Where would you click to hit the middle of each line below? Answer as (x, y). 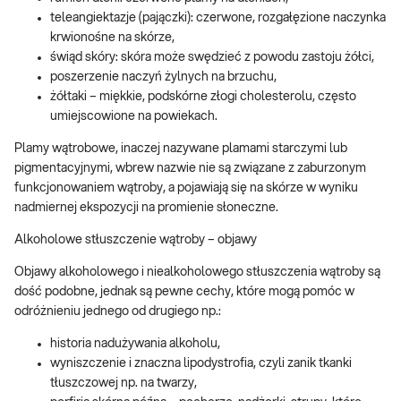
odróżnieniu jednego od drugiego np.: (118, 312)
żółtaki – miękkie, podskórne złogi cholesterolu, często (203, 97)
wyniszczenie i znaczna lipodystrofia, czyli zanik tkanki (201, 364)
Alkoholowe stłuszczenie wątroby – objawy (136, 240)
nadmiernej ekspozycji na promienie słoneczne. (146, 208)
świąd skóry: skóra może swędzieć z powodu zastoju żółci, (212, 58)
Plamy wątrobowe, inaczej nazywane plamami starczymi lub (181, 149)
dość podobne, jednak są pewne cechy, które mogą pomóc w (184, 292)
